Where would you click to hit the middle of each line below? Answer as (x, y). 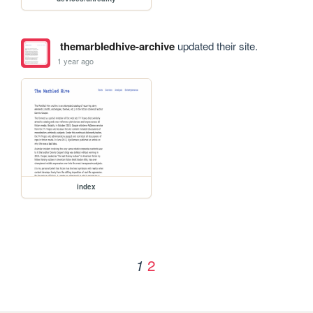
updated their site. (216, 46)
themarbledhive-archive (117, 46)
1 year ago (76, 60)
